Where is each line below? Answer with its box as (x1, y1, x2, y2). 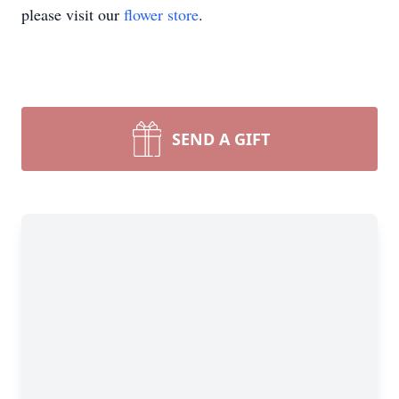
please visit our (21, 4, 124, 25)
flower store (124, 4, 199, 25)
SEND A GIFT (172, 128, 270, 150)
